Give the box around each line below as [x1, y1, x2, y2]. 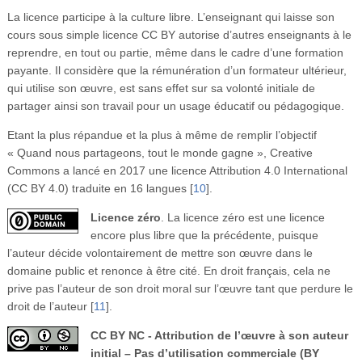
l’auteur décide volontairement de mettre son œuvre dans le [6, 246, 313, 259]
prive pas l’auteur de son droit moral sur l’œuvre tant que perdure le [6, 281, 353, 295]
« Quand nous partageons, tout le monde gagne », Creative [6, 145, 313, 159]
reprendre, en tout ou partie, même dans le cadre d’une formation [6, 45, 343, 59]
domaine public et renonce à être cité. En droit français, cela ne [6, 263, 330, 277]
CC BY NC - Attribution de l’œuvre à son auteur [90, 328, 348, 342]
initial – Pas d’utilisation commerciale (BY [90, 346, 319, 360]
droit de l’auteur [6, 299, 87, 313]
